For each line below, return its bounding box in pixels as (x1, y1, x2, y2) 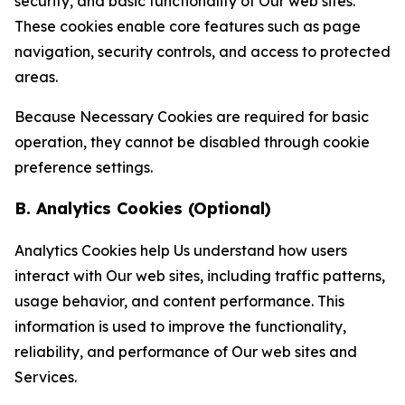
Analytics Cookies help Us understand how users (14, 241, 347, 259)
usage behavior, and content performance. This (14, 292, 344, 310)
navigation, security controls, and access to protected (14, 42, 391, 61)
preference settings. (14, 158, 153, 176)
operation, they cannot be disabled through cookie (14, 133, 370, 151)
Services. (14, 368, 77, 386)
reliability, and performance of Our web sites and (14, 343, 357, 361)
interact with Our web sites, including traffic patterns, (14, 267, 385, 285)
